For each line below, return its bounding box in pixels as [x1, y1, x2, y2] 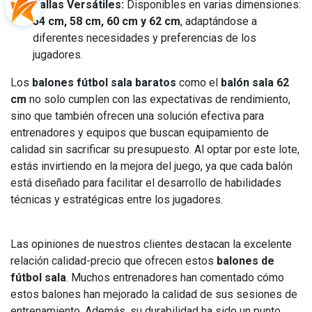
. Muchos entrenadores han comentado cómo [66, 271, 284, 284]
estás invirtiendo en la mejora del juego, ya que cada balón [10, 159, 292, 173]
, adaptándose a [180, 15, 257, 28]
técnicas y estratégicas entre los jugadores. [10, 193, 223, 206]
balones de [217, 254, 274, 267]
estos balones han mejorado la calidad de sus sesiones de [10, 288, 297, 301]
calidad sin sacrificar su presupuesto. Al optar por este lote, [10, 143, 299, 156]
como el [176, 76, 221, 89]
